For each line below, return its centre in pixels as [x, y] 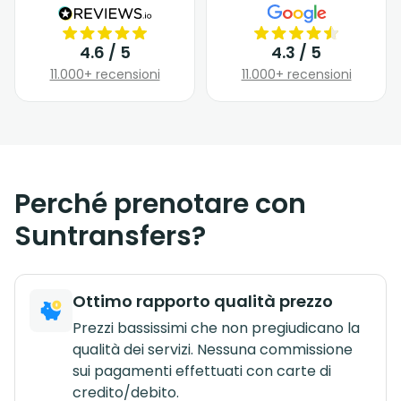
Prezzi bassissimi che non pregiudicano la [216, 328]
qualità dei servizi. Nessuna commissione [213, 349]
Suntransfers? [110, 236]
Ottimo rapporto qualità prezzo [203, 301]
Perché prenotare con [160, 204]
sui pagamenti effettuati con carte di [202, 371]
